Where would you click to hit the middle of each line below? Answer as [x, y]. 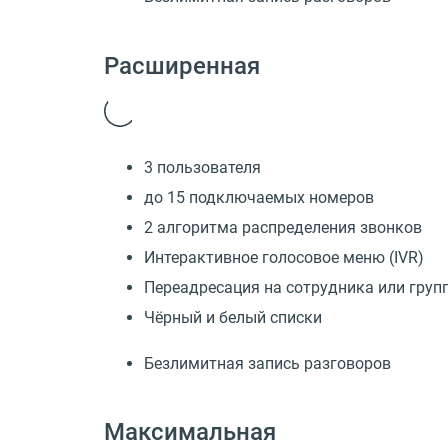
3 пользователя [202, 167]
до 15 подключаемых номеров [259, 197]
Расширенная [182, 65]
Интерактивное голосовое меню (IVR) [284, 257]
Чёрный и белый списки [233, 317]
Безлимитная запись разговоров [267, 363]
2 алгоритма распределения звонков [283, 227]
